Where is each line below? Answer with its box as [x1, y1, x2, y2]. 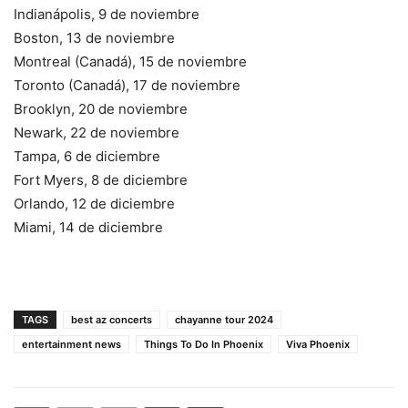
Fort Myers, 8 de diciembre [14, 170, 188, 189]
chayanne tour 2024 [175, 312, 273, 326]
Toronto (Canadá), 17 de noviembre [14, 76, 240, 94]
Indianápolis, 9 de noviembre [14, 5, 199, 23]
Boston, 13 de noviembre [14, 28, 175, 46]
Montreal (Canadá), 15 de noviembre [14, 52, 247, 70]
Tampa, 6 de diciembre [14, 147, 160, 165]
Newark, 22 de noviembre [14, 123, 179, 141]
